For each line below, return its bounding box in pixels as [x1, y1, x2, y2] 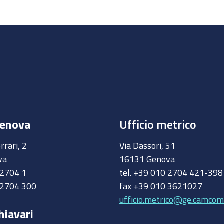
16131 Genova [119, 154, 177, 163]
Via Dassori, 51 [119, 141, 177, 150]
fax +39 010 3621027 [119, 181, 204, 190]
